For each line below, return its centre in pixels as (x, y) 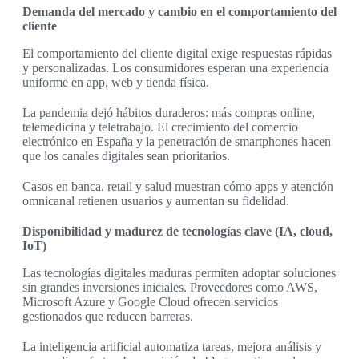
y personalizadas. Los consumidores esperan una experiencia (175, 68)
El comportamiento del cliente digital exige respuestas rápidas (177, 54)
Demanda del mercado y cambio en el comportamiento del (179, 12)
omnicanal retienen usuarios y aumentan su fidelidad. (156, 201)
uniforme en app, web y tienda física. (116, 83)
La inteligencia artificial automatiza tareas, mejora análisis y (172, 347)
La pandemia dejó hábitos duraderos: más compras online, (169, 113)
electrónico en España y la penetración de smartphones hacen (177, 142)
